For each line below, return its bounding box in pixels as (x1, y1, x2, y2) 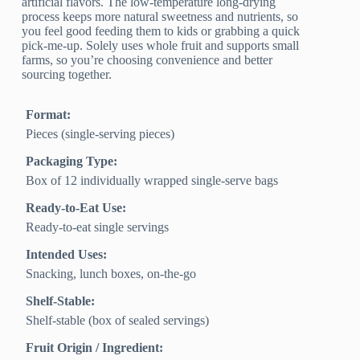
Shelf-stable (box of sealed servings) (26, 313, 210, 328)
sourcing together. (22, 67, 112, 82)
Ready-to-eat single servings (26, 220, 170, 235)
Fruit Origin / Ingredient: (26, 341, 164, 355)
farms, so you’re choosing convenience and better (22, 53, 273, 67)
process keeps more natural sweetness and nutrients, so (22, 10, 299, 24)
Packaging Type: (26, 154, 118, 169)
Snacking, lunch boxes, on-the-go (26, 267, 197, 281)
